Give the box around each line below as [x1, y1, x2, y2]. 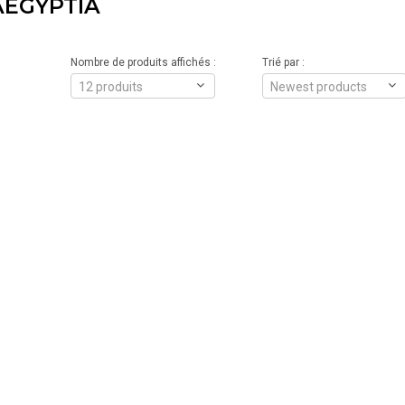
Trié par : [261, 56, 305, 69]
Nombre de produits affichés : [70, 56, 216, 69]
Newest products [269, 80, 367, 94]
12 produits [78, 80, 143, 94]
